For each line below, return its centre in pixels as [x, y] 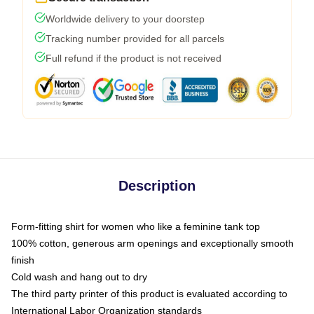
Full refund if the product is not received [134, 58]
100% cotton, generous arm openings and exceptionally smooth [152, 243]
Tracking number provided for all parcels [135, 39]
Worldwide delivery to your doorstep [125, 19]
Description [157, 186]
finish [23, 260]
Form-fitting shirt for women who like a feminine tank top [136, 226]
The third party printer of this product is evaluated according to [149, 294]
